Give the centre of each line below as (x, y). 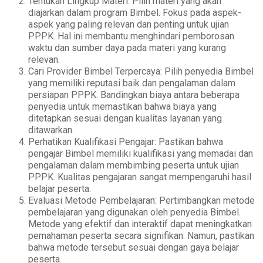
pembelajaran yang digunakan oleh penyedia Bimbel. (135, 213)
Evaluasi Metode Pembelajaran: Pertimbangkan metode (142, 201)
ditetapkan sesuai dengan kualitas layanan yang (125, 119)
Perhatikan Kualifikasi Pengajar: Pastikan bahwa (126, 142)
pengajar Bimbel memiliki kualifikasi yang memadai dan (141, 154)
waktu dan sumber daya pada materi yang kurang (127, 48)
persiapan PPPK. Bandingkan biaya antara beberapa (134, 95)
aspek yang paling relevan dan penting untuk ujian (129, 25)
